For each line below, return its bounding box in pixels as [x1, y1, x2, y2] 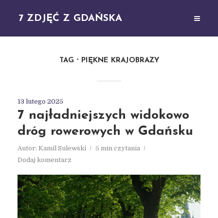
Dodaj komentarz [17, 156, 72, 163]
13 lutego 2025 [17, 98, 63, 105]
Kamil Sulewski [38, 145, 86, 152]
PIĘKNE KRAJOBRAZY [81, 57, 159, 64]
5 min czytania [95, 145, 140, 152]
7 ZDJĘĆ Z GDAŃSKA [18, 13, 123, 23]
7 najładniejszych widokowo [17, 109, 189, 122]
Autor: [17, 145, 38, 152]
